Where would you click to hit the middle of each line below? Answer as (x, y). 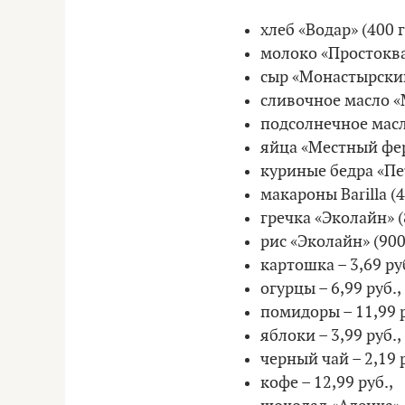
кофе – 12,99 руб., (327, 382)
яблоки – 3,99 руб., (331, 335)
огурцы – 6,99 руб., (331, 288)
